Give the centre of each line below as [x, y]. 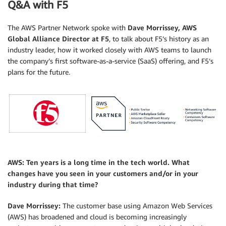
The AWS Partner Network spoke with [68, 27]
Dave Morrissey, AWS [162, 27]
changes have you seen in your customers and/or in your [103, 173]
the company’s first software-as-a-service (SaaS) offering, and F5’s [110, 61]
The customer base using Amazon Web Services [136, 205]
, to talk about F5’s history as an [159, 38]
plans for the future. [39, 72]
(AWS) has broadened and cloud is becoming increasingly [97, 216]
